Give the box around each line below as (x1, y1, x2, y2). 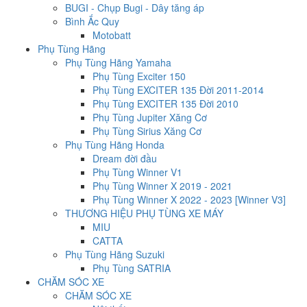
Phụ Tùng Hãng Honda (65, 138, 164, 152)
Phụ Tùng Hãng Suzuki (65, 247, 164, 262)
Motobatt (93, 28, 131, 42)
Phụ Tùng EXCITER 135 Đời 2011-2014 (93, 83, 264, 97)
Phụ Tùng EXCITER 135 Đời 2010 (93, 97, 238, 111)
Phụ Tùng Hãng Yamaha (65, 56, 171, 70)
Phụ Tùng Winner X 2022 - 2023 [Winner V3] (93, 193, 286, 207)
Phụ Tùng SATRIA (93, 261, 171, 275)
